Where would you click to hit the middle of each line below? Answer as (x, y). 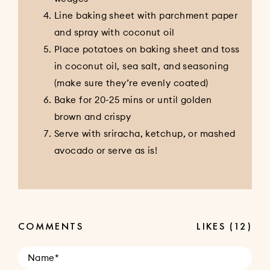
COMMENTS (51, 227)
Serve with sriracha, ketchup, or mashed (145, 134)
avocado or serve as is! (106, 151)
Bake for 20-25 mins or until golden (133, 100)
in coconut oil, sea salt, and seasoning (142, 66)
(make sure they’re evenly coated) (131, 83)
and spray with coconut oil (115, 33)
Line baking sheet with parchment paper (146, 16)
